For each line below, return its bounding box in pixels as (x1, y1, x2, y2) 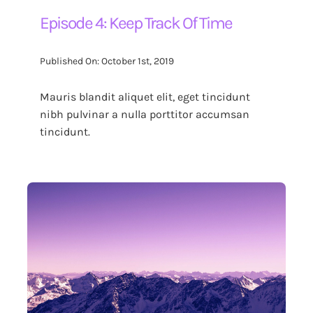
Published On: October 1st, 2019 (40, 55, 175, 68)
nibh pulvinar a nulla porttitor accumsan (40, 107, 250, 121)
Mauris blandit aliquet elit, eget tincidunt (40, 89, 251, 103)
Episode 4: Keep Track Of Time (40, 13, 233, 33)
